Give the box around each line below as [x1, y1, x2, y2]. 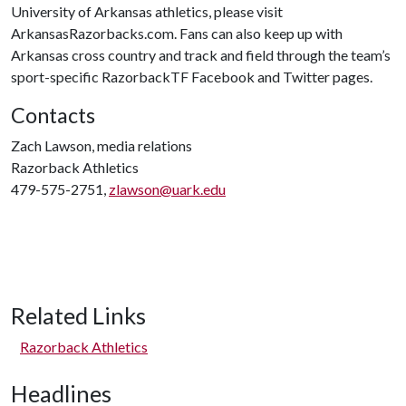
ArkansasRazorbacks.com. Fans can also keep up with [11, 24, 343, 42]
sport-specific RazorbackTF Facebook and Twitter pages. [11, 68, 372, 85]
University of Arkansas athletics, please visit [11, 3, 283, 20]
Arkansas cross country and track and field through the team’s [11, 46, 391, 63]
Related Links [11, 302, 146, 329]
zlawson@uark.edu [109, 180, 226, 198]
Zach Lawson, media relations [11, 137, 192, 154]
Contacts [11, 102, 95, 128]
